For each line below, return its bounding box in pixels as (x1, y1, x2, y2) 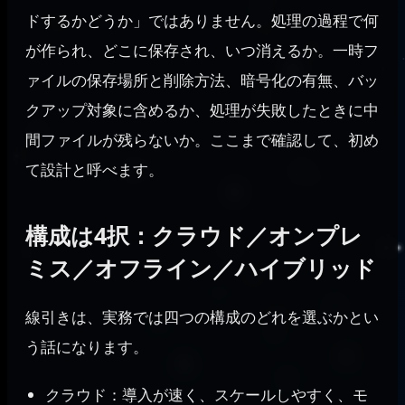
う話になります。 (25, 336, 148, 358)
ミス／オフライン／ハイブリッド (25, 252, 376, 284)
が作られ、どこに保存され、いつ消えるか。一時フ (25, 40, 379, 61)
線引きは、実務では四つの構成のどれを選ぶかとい (25, 306, 379, 328)
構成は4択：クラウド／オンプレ (25, 220, 363, 251)
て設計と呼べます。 (25, 159, 164, 181)
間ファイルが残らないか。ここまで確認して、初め (25, 129, 379, 151)
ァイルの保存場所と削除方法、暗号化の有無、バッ (25, 70, 379, 91)
